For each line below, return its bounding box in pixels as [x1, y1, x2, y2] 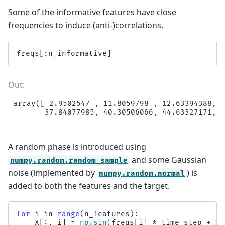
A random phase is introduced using [8, 141, 146, 153]
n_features [84, 210, 130, 219]
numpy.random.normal [99, 169, 185, 178]
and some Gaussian [130, 154, 206, 166]
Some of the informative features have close [8, 6, 176, 18]
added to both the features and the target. [8, 180, 170, 192]
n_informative [48, 49, 107, 58]
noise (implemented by [8, 167, 97, 179]
